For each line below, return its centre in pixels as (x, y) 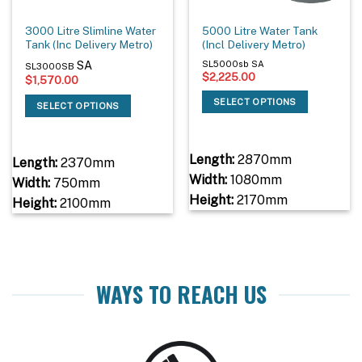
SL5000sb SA (234, 63)
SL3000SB (51, 66)
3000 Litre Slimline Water (91, 31)
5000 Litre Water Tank (260, 31)
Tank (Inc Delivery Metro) (89, 45)
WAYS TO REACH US (181, 295)
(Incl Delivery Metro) (254, 45)
